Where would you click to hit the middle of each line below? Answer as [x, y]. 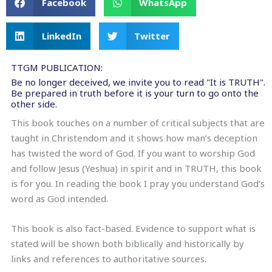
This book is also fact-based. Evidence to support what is [133, 228]
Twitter [152, 36]
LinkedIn [61, 36]
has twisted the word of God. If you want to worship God [133, 153]
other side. [34, 104]
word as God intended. [59, 198]
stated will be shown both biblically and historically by [127, 243]
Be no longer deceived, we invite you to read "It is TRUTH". [138, 82]
